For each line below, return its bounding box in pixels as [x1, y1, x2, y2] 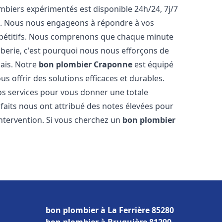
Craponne [94, 59, 133, 70]
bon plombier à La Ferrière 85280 [46, 205, 174, 216]
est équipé [132, 59, 174, 70]
